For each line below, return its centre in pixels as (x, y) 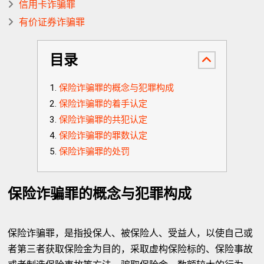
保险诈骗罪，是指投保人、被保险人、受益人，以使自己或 (131, 233)
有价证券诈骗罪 (52, 22)
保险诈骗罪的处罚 (94, 151)
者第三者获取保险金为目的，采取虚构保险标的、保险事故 (131, 249)
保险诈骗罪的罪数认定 (103, 136)
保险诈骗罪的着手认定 (103, 104)
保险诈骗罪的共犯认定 (103, 120)
